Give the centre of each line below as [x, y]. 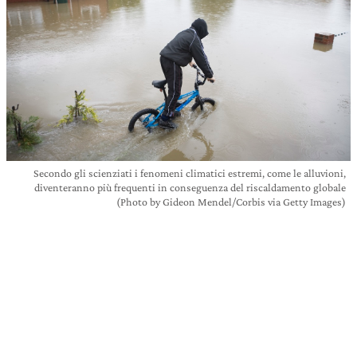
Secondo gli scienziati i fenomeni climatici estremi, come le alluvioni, [190, 173]
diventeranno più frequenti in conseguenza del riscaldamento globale [190, 187]
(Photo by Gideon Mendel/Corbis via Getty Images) [231, 201]
